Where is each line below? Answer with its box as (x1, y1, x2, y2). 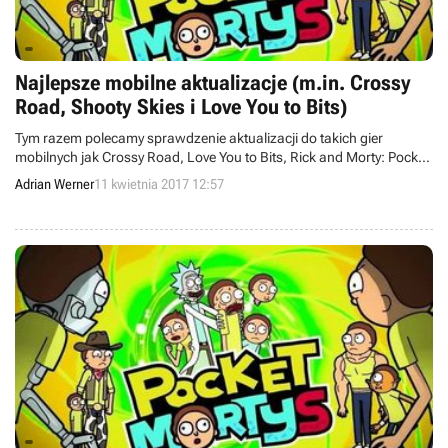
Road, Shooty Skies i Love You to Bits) (15, 95, 347, 119)
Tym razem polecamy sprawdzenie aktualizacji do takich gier (15, 130, 383, 146)
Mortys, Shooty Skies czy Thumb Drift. (15, 168, 243, 184)
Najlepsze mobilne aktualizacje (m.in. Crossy (15, 71, 411, 95)
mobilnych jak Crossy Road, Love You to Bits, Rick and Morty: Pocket (15, 149, 429, 165)
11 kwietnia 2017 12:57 (94, 176, 224, 192)
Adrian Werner (15, 176, 94, 192)
